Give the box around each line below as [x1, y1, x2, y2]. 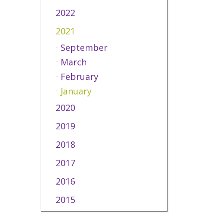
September [60, 42, 108, 53]
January [60, 85, 92, 97]
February [60, 71, 98, 82]
